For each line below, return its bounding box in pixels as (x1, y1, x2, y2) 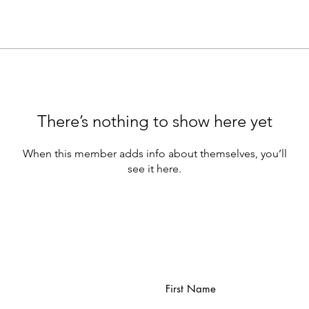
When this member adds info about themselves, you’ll (22, 146, 287, 160)
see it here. (128, 161, 181, 175)
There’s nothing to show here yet (37, 110, 272, 131)
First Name (166, 281, 216, 295)
